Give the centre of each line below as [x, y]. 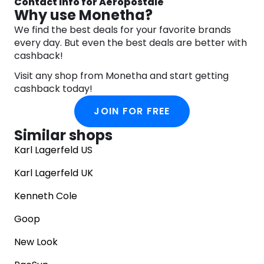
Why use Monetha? [83, 15]
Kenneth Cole [46, 196]
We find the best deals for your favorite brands [123, 30]
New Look [36, 242]
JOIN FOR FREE [132, 111]
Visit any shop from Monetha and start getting [121, 76]
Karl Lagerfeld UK [54, 173]
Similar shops [63, 135]
